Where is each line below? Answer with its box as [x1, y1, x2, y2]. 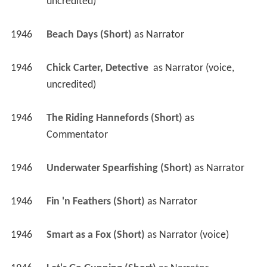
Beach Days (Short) [46, 33, 132, 45]
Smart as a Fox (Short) [46, 233, 145, 245]
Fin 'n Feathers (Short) [46, 200, 145, 212]
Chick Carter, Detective [46, 66, 151, 78]
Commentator [46, 133, 108, 145]
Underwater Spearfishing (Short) [46, 166, 192, 178]
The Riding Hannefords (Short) [46, 116, 182, 128]
